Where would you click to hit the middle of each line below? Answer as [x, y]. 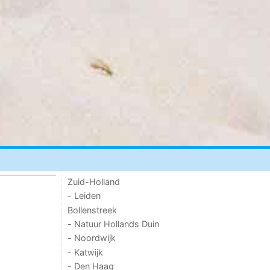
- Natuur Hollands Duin [114, 224]
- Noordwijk [92, 238]
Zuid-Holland [94, 181]
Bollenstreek [93, 210]
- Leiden [84, 196]
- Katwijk [86, 252]
